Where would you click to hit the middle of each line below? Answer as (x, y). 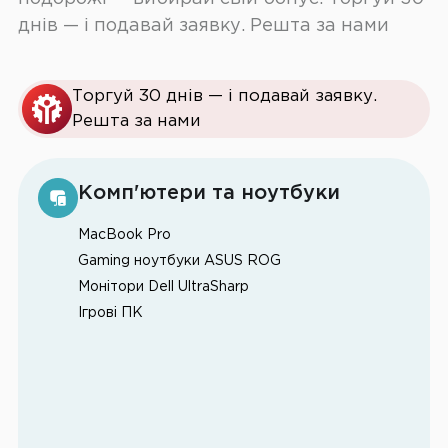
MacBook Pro (124, 234)
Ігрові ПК (110, 312)
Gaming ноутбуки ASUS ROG (179, 260)
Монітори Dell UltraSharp (163, 286)
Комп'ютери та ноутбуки (209, 192)
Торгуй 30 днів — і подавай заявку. (224, 96)
